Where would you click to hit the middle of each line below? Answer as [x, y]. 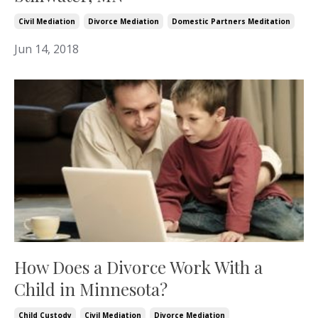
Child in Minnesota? [91, 289]
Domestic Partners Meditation [231, 21]
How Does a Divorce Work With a [138, 267]
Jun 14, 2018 [46, 49]
